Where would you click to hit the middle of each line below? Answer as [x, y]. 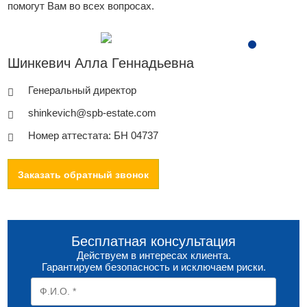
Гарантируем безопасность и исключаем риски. [153, 267]
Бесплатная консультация [153, 241]
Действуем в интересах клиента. [153, 255]
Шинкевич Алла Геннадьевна [101, 63]
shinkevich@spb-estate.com [93, 112]
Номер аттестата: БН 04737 [94, 135]
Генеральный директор [83, 90]
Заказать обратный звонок [84, 174]
